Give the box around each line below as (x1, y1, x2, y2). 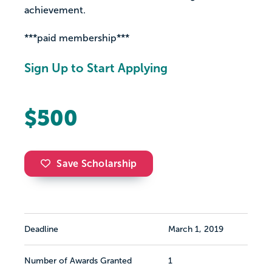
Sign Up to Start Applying (24, 61, 168, 75)
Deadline (24, 225, 58, 234)
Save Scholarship (56, 158, 137, 169)
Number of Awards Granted (24, 256, 132, 266)
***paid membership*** (24, 33, 129, 44)
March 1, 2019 (168, 225, 223, 234)
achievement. (24, 5, 86, 16)
